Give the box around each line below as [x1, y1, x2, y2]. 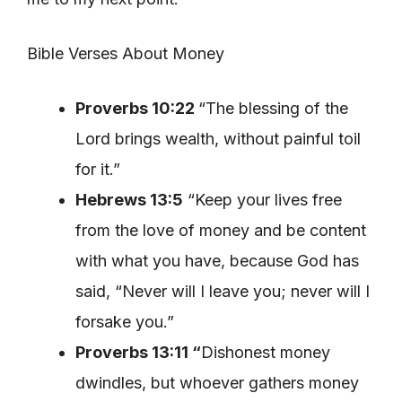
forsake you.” [75, 311, 174, 331]
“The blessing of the [198, 98, 348, 118]
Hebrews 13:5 [75, 189, 183, 209]
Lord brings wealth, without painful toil [75, 128, 361, 148]
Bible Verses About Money [27, 43, 224, 63]
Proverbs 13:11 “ [75, 342, 201, 362]
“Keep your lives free [183, 189, 342, 209]
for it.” [75, 159, 120, 179]
